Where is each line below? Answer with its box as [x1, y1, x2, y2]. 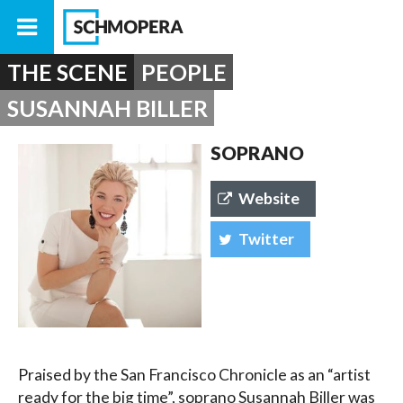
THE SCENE [6, 58, 128, 85]
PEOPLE [140, 58, 227, 85]
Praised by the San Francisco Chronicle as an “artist [18, 365, 371, 384]
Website [238, 188, 300, 208]
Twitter [238, 228, 295, 248]
